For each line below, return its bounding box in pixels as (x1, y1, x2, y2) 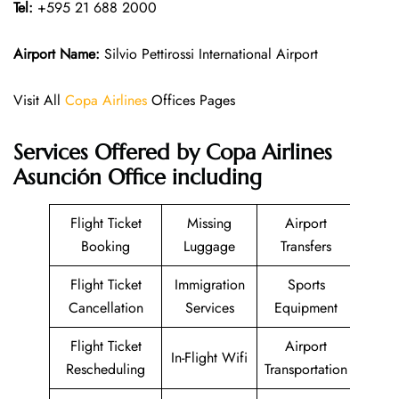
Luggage (183, 235, 235, 256)
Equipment (274, 297, 338, 318)
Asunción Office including (13, 163, 262, 191)
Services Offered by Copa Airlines (13, 138, 332, 166)
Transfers (281, 235, 331, 256)
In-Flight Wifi (171, 346, 248, 368)
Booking (81, 235, 130, 256)
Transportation (265, 358, 347, 379)
